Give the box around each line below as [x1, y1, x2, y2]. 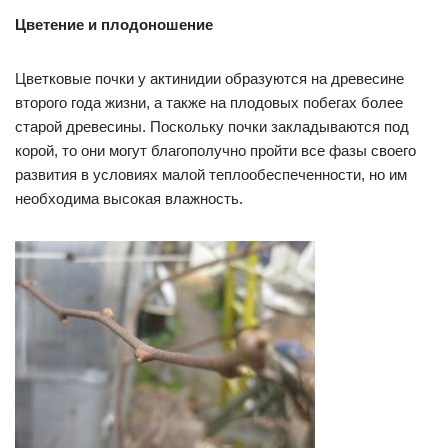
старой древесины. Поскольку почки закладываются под [15, 118, 409, 136]
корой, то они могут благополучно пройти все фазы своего [15, 142, 416, 160]
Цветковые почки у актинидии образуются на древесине [15, 70, 404, 88]
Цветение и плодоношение [15, 16, 213, 34]
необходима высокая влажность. [15, 190, 243, 208]
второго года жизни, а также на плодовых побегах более [15, 94, 403, 112]
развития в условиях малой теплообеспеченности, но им [15, 166, 407, 184]
